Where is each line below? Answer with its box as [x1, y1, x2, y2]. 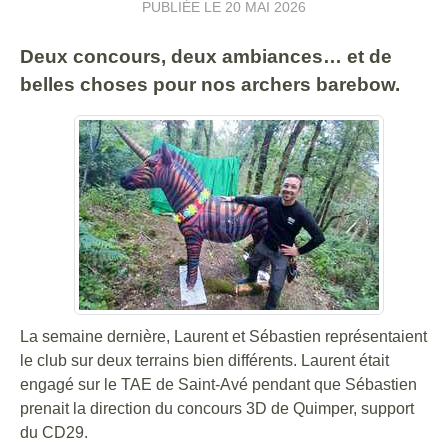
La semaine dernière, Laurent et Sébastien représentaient [20, 328, 427, 345]
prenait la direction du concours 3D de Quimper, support [20, 400, 414, 417]
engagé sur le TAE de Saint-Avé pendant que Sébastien [20, 376, 417, 393]
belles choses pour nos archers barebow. [20, 74, 400, 95]
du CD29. [20, 424, 88, 441]
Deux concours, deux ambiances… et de [20, 46, 392, 67]
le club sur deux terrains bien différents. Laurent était [20, 352, 389, 369]
